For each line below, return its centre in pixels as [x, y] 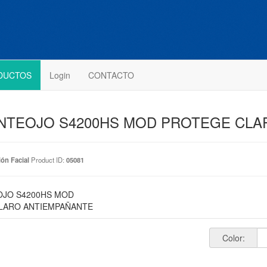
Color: [233, 238]
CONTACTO [111, 75]
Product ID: [47, 160]
